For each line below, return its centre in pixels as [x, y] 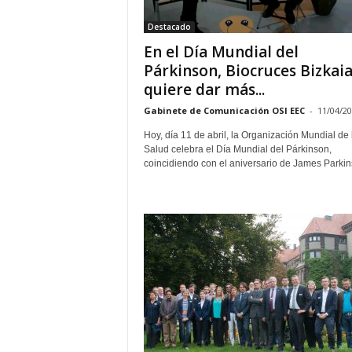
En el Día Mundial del [221, 52]
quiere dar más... [204, 90]
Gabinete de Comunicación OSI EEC [224, 110]
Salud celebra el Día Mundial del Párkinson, [237, 149]
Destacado [169, 27]
